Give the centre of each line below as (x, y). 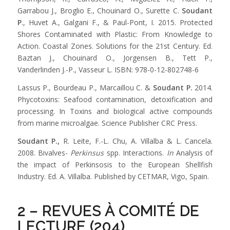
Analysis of (193, 152)
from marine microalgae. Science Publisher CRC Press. (107, 123)
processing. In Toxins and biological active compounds (115, 111)
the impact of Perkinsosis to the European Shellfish (115, 164)
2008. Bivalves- (44, 152)
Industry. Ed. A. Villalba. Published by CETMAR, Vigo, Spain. (113, 176)
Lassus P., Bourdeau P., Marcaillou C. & (85, 87)
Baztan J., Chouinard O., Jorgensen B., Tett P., (115, 57)
